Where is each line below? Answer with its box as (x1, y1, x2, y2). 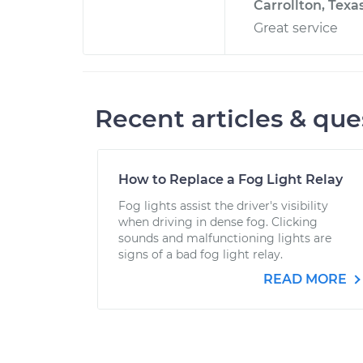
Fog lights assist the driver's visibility (118, 199, 328, 213)
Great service (254, 20, 338, 36)
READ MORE (263, 271, 351, 287)
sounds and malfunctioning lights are (118, 231, 331, 246)
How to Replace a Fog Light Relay (118, 172, 343, 187)
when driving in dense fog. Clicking (118, 215, 318, 229)
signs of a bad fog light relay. (118, 247, 283, 262)
